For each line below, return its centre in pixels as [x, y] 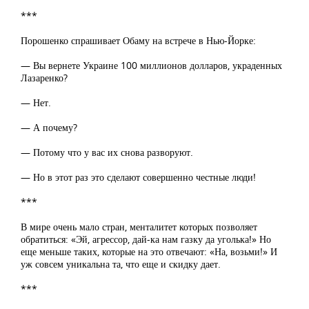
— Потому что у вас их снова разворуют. [107, 152]
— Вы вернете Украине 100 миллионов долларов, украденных [151, 65]
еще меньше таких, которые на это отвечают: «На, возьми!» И [149, 251]
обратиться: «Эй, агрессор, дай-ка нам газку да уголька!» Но [146, 239]
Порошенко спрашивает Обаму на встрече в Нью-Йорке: [138, 40]
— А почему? [49, 127]
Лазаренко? [44, 78]
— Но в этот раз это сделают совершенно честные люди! [138, 177]
